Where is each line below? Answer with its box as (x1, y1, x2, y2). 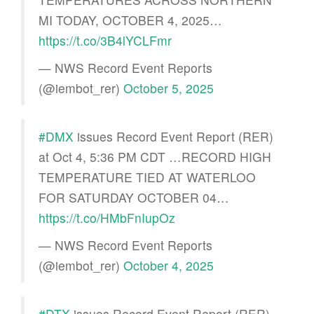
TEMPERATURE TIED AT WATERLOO (39, 168, 256, 186)
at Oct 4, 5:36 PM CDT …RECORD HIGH (39, 147, 271, 165)
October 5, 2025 (123, 78, 214, 97)
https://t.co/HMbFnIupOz (39, 208, 175, 226)
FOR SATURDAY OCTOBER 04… (39, 188, 229, 206)
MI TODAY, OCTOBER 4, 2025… (39, 11, 222, 29)
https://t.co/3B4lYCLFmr (39, 31, 172, 49)
